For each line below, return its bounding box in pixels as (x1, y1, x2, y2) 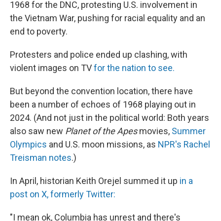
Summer (172, 126, 206, 136)
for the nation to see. (94, 63, 175, 73)
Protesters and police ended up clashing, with (10, 49, 187, 60)
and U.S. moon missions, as (49, 139, 158, 149)
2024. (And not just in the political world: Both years (10, 112, 209, 123)
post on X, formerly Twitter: (10, 189, 115, 199)
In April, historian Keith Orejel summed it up (10, 176, 180, 186)
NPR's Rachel (158, 139, 210, 149)
